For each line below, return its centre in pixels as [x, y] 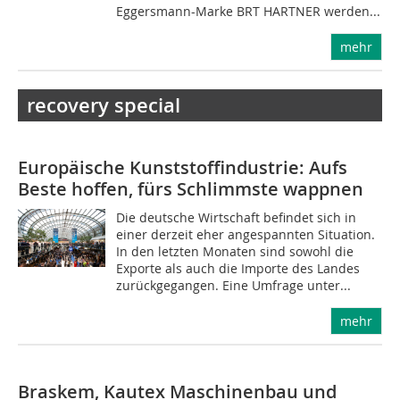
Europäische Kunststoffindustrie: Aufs [183, 167]
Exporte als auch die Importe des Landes [238, 268]
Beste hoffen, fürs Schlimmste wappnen [191, 189]
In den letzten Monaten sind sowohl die [235, 251]
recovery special [104, 105]
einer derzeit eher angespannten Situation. [246, 234]
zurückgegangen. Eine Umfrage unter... [234, 285]
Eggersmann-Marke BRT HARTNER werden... [249, 11]
